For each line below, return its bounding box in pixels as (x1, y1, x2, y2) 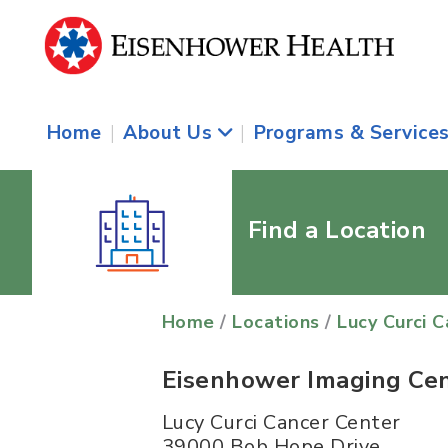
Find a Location (248, 214, 427, 246)
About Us (123, 120, 218, 146)
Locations (232, 310, 320, 334)
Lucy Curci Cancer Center (162, 409, 401, 436)
